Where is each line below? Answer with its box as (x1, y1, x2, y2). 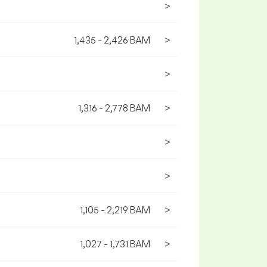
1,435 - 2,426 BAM (74, 34, 150, 46)
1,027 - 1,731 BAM (80, 238, 150, 250)
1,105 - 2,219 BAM (80, 204, 150, 216)
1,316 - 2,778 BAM (78, 102, 150, 114)
